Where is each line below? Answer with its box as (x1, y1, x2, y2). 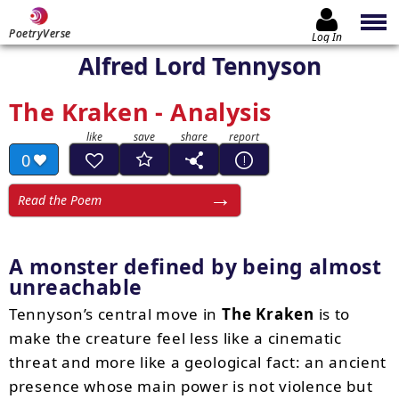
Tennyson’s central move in (9, 304, 222, 324)
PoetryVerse (9, 26, 71, 41)
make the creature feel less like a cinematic (9, 328, 342, 348)
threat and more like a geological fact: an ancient (9, 352, 387, 372)
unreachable (9, 273, 142, 301)
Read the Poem (18, 191, 102, 208)
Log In (312, 28, 342, 45)
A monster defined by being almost (9, 252, 382, 281)
